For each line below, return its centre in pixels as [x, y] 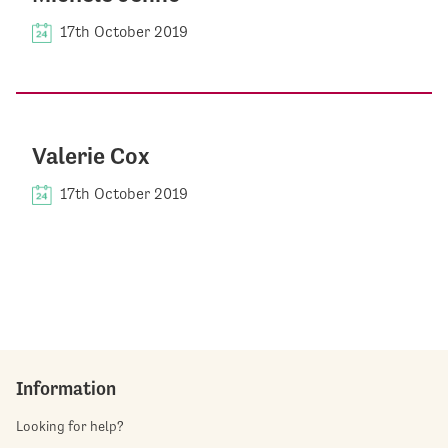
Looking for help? [70, 425]
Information [66, 387]
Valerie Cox [90, 156]
